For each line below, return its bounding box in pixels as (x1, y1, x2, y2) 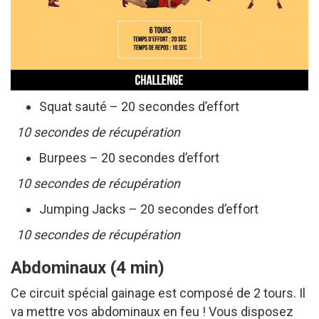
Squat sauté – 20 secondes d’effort (39, 98, 239, 114)
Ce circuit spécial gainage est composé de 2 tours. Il (11, 285, 305, 300)
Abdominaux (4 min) (11, 257, 164, 278)
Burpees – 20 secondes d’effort (39, 150, 219, 165)
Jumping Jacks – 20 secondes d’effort (39, 201, 258, 216)
